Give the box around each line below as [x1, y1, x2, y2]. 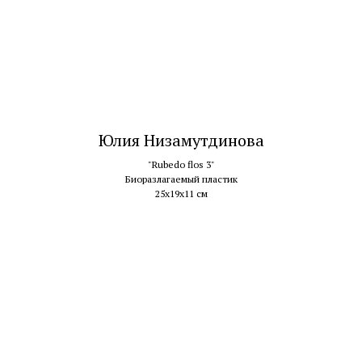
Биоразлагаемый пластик [124, 172, 238, 185]
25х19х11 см [154, 187, 208, 200]
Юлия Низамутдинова [98, 128, 264, 151]
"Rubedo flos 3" [147, 158, 215, 170]
